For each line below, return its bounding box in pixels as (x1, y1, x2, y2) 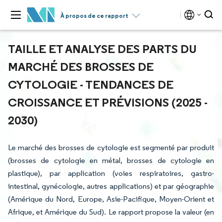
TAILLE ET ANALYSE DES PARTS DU (8, 41, 197, 56)
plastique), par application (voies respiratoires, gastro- (8, 168, 214, 178)
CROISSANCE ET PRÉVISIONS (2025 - (8, 95, 208, 110)
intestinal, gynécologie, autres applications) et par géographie (8, 181, 214, 191)
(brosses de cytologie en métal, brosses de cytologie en (8, 156, 214, 165)
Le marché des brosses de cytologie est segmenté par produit (8, 143, 214, 152)
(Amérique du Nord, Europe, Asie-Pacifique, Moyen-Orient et (8, 194, 214, 204)
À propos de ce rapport (60, 12, 128, 19)
